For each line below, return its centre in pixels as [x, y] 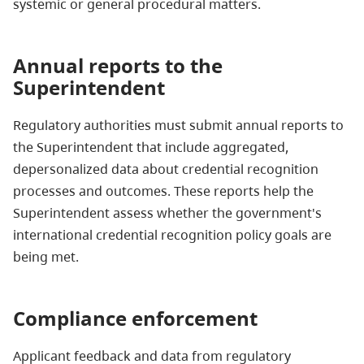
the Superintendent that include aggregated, [151, 147]
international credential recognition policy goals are [172, 234]
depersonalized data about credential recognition [166, 169]
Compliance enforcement [135, 318]
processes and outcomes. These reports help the [163, 191]
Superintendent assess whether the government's [167, 212]
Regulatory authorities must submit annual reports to [178, 125]
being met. [46, 256]
